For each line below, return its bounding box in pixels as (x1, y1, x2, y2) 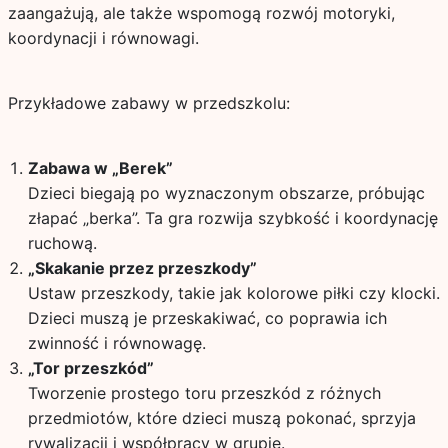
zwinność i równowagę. (27, 333, 206, 353)
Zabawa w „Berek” (27, 158, 173, 178)
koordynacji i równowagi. (7, 28, 199, 48)
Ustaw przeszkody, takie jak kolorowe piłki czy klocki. (27, 283, 440, 303)
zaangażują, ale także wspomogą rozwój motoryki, (7, 3, 395, 23)
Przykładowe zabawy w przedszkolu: (7, 93, 290, 113)
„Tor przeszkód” (27, 358, 154, 378)
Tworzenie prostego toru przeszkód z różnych (27, 383, 381, 403)
